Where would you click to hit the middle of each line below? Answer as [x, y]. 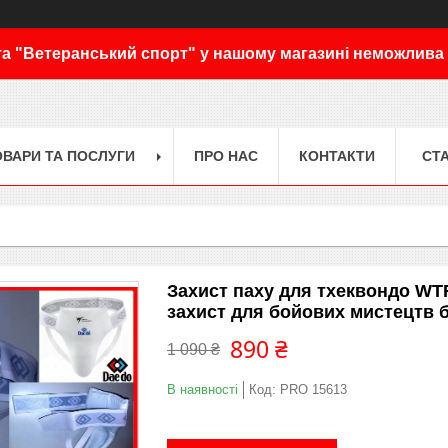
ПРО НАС [226, 155]
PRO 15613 [313, 389]
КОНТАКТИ [337, 155]
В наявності [202, 389]
